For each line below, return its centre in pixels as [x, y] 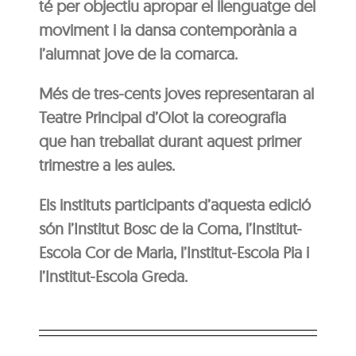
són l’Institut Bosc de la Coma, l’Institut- [171, 228]
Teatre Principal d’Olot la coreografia [163, 117]
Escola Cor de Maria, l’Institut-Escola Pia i [174, 252]
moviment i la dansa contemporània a [168, 29]
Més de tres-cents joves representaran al [177, 93]
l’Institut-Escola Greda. [114, 276]
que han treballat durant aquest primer [170, 141]
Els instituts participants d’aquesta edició [175, 204]
